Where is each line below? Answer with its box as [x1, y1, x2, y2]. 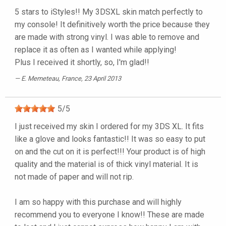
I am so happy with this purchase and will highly [15, 197, 182, 207]
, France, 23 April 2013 [59, 75, 121, 83]
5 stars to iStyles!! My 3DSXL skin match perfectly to [15, 7, 203, 17]
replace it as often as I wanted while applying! [15, 45, 177, 55]
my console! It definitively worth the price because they [15, 20, 210, 30]
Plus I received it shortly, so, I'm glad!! [15, 58, 149, 68]
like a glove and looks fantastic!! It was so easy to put [15, 134, 205, 144]
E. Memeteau [21, 75, 59, 83]
